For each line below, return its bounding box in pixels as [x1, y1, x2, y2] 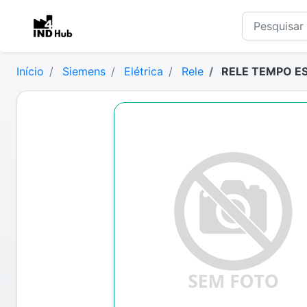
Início [16, 64, 44, 78]
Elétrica [124, 64, 163, 78]
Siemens [62, 64, 106, 78]
